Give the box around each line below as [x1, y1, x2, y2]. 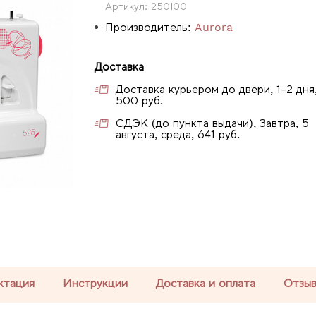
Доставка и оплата [156, 276, 255, 290]
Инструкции [63, 276, 128, 290]
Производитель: [105, 20, 191, 34]
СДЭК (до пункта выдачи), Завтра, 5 [116, 116, 309, 130]
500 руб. [116, 93, 163, 107]
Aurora [195, 20, 233, 34]
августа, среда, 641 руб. [116, 127, 240, 141]
